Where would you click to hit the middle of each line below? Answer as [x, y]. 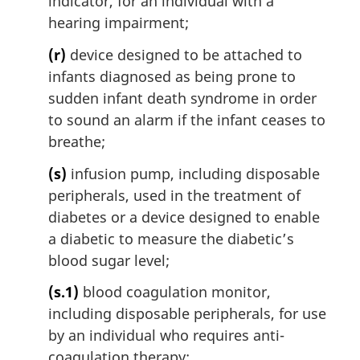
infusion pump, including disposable [193, 173]
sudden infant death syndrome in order [182, 98]
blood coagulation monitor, [175, 292]
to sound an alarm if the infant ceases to [187, 120]
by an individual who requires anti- [166, 335]
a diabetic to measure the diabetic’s [171, 238]
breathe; [77, 142]
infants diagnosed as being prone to [172, 77]
